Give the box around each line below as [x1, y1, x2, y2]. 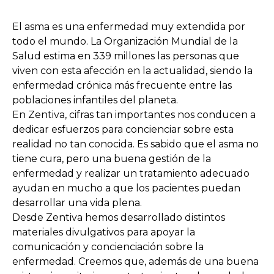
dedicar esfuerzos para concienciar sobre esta [12, 124, 234, 135]
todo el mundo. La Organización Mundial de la [12, 35, 238, 47]
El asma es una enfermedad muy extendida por [12, 21, 245, 32]
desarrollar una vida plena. [12, 197, 142, 209]
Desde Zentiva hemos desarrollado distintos [12, 212, 225, 223]
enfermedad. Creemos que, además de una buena [12, 256, 259, 267]
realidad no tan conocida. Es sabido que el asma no [12, 138, 259, 150]
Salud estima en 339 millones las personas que [12, 50, 239, 62]
